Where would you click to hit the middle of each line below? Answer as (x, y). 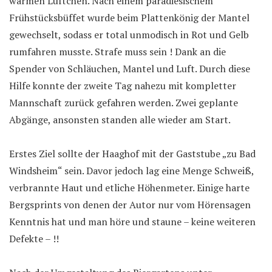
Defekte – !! (34, 238)
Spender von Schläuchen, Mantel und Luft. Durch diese (130, 68)
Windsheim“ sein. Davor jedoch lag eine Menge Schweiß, (131, 170)
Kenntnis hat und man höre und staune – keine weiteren (132, 221)
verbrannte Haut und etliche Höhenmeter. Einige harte (129, 187)
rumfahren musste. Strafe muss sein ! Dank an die (117, 51)
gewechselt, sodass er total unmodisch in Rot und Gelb (129, 34)
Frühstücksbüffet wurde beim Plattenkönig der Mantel (129, 17)
